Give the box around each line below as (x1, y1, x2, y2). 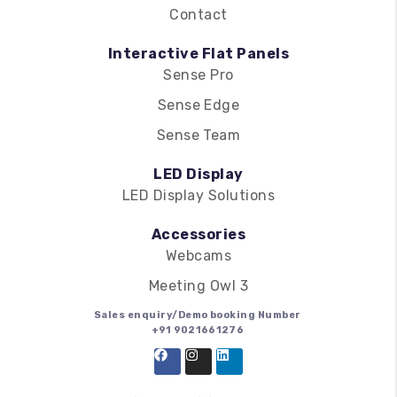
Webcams (165, 247, 232, 265)
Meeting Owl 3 (148, 277, 249, 295)
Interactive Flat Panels (107, 45, 290, 63)
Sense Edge (157, 97, 240, 114)
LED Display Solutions (121, 187, 276, 205)
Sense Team (156, 127, 241, 144)
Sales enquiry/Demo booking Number (93, 309, 304, 322)
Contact (169, 6, 228, 24)
